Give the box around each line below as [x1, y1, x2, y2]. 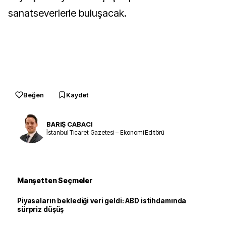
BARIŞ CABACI [46, 120, 93, 128]
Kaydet [66, 91, 88, 99]
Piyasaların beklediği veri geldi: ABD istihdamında [17, 197, 187, 205]
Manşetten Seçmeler [17, 176, 93, 185]
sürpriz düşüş [17, 205, 64, 213]
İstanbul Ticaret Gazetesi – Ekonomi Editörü [46, 128, 164, 136]
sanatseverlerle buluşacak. [8, 7, 127, 19]
